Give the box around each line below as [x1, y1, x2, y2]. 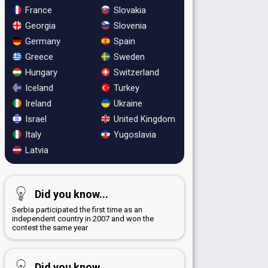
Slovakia [111, 4, 146, 16]
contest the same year [12, 223, 88, 232]
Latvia [23, 144, 48, 156]
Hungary [23, 66, 57, 78]
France [23, 4, 52, 16]
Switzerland [111, 66, 159, 78]
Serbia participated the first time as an [12, 205, 142, 214]
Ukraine [111, 98, 142, 109]
